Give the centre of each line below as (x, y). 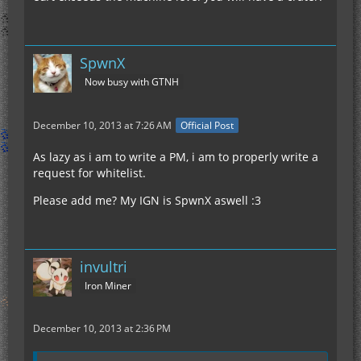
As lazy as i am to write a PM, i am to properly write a (176, 157)
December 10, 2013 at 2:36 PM (102, 329)
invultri (104, 267)
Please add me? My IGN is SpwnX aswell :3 (147, 201)
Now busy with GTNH (132, 81)
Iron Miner (108, 286)
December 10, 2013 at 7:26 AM (102, 126)
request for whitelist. (89, 173)
